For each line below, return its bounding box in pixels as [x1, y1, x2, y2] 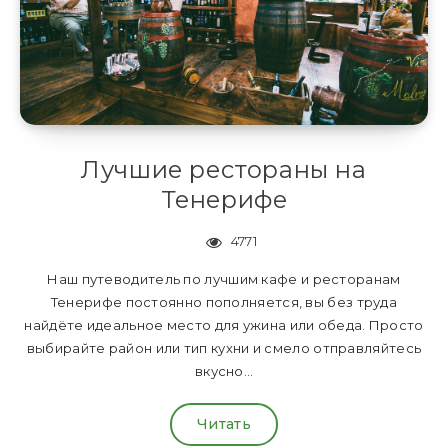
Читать [197, 415, 251, 434]
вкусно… [194, 363, 254, 380]
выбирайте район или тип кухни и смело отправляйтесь [26, 340, 422, 357]
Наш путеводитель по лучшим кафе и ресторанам [47, 271, 401, 288]
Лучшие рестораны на [81, 155, 367, 185]
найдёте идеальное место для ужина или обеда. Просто [24, 317, 424, 334]
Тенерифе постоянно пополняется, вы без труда [50, 294, 398, 311]
